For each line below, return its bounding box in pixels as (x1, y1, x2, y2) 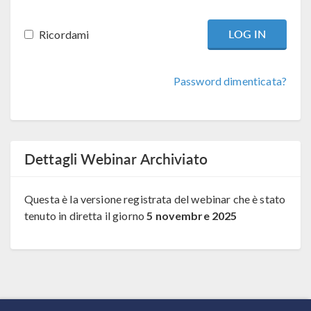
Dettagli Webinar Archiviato (24, 149, 208, 169)
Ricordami (39, 28, 90, 42)
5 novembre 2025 (146, 209, 237, 223)
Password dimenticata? (173, 74, 287, 88)
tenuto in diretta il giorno (24, 209, 147, 223)
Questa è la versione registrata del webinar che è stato (24, 192, 286, 206)
